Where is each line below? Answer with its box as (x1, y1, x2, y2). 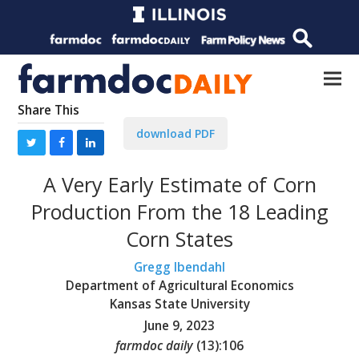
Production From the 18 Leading (30, 197, 329, 225)
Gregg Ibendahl (134, 258, 225, 276)
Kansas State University (109, 295, 250, 313)
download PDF (136, 126, 215, 142)
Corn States (126, 224, 233, 252)
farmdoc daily (115, 337, 193, 354)
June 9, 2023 (144, 317, 215, 334)
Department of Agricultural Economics (65, 276, 294, 294)
